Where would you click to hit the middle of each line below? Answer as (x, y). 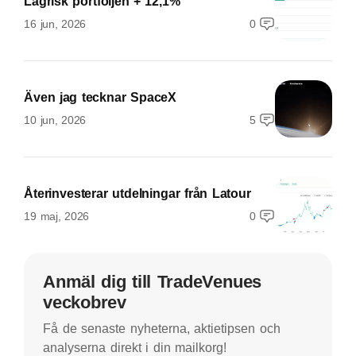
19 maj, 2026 (56, 217)
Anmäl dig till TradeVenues (153, 282)
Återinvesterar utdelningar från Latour (137, 194)
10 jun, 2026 (55, 120)
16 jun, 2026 (55, 24)
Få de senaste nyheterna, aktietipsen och (162, 329)
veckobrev (85, 303)
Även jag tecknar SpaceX (101, 98)
